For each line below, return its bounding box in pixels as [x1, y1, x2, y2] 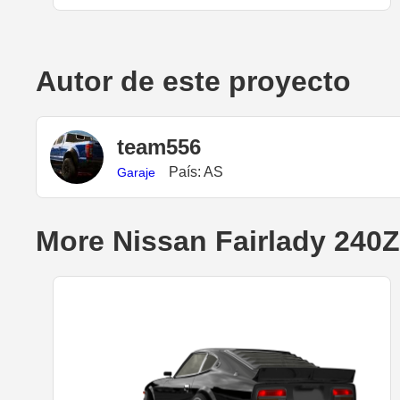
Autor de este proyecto [36, 65, 351, 98]
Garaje [117, 164, 155, 179]
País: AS [169, 163, 223, 179]
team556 [117, 134, 201, 159]
